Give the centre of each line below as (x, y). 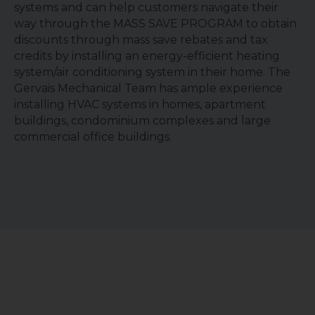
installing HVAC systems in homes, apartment (140, 104)
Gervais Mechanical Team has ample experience (148, 88)
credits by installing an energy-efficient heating (147, 56)
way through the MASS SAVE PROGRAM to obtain (155, 23)
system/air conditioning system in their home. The (152, 72)
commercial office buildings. (93, 136)
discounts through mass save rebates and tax (141, 39)
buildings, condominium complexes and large (142, 120)
